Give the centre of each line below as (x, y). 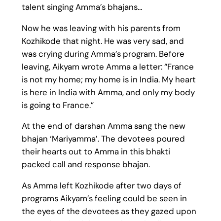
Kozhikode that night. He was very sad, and (103, 41)
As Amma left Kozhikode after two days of (101, 186)
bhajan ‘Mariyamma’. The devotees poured (103, 139)
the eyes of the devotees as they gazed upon (109, 211)
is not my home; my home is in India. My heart (109, 79)
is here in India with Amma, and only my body (108, 92)
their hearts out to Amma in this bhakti (96, 152)
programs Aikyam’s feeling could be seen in (104, 199)
